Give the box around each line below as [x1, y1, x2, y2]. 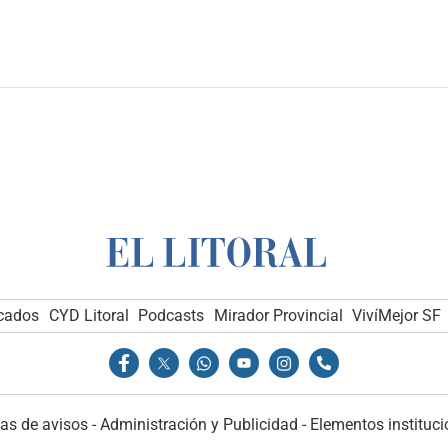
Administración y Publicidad [99, 415, 298, 435]
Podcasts [138, 305, 205, 325]
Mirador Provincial [213, 305, 343, 325]
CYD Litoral [48, 305, 129, 325]
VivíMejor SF [352, 305, 442, 325]
